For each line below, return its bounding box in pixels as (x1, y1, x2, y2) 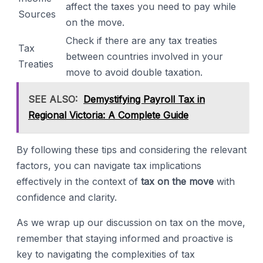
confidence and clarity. (16, 191, 117, 203)
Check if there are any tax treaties (66, 34, 217, 46)
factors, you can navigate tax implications (16, 159, 201, 171)
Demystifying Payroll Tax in (83, 93, 205, 105)
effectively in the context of (16, 175, 141, 187)
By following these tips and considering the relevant (16, 143, 247, 156)
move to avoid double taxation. (66, 66, 203, 78)
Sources (18, 8, 56, 20)
